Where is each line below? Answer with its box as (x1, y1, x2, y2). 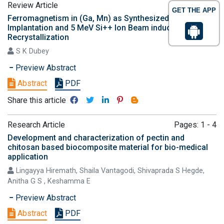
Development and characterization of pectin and (7, 133, 184, 142)
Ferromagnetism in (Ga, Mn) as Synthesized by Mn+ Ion (7, 13, 211, 23)
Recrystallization (7, 32, 69, 42)
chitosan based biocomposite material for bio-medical (7, 142, 208, 152)
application (7, 152, 48, 161)
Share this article (7, 95, 66, 105)
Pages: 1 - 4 (174, 120, 216, 129)
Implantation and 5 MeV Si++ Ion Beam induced (7, 23, 180, 32)
